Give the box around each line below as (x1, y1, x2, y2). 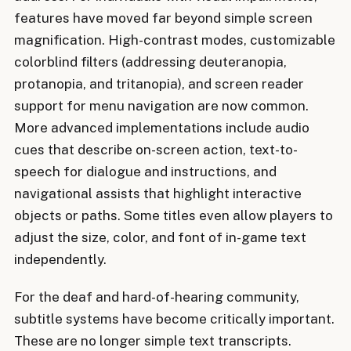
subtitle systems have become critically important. (14, 311, 335, 327)
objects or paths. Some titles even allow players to (14, 207, 333, 223)
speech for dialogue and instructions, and (14, 163, 277, 179)
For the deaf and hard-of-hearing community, (14, 289, 299, 306)
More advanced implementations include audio (14, 119, 309, 136)
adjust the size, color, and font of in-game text (14, 229, 306, 245)
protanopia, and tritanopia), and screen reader (14, 75, 304, 92)
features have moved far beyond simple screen (14, 9, 313, 26)
